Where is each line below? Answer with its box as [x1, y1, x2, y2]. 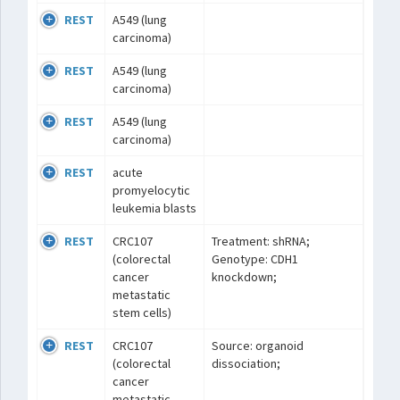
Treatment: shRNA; [212, 233, 310, 249]
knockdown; [212, 269, 277, 285]
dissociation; [212, 355, 280, 371]
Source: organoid [212, 337, 304, 354]
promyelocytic [112, 182, 190, 198]
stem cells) [112, 304, 171, 321]
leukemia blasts [112, 200, 196, 216]
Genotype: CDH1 [212, 251, 298, 267]
